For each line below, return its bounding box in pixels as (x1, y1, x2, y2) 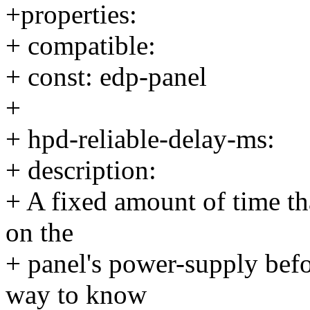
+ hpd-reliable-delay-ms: (6, 124, 275, 154)
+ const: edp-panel (6, 62, 207, 92)
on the (6, 217, 73, 248)
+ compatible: (6, 30, 156, 61)
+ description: (6, 155, 156, 185)
